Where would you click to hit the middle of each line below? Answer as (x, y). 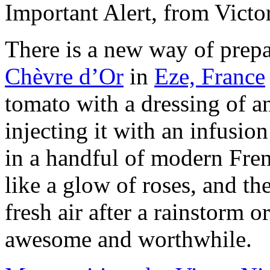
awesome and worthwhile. (128, 239)
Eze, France (210, 76)
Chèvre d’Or (64, 76)
